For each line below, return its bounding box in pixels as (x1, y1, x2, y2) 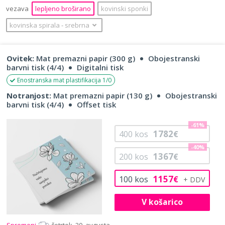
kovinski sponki (101, 4, 148, 13)
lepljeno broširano (35, 4, 91, 13)
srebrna (65, 20, 89, 30)
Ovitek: (7, 53, 34, 63)
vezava (6, 4, 30, 13)
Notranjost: (7, 90, 51, 100)
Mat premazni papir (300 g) (34, 53, 135, 63)
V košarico (141, 196, 183, 208)
